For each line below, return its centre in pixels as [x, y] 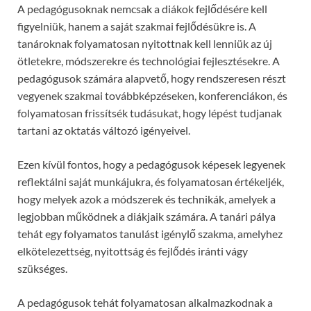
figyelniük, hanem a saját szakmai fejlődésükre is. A [137, 26]
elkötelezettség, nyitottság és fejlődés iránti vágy [133, 251]
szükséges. [42, 269]
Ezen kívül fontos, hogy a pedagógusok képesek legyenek [151, 165]
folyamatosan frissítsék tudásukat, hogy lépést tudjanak [150, 113]
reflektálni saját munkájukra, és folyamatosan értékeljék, [151, 182]
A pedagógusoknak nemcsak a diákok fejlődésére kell [142, 9]
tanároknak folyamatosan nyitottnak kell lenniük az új [145, 44]
